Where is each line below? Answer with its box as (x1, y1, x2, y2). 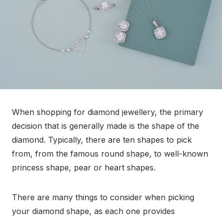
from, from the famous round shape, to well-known (12, 149, 208, 159)
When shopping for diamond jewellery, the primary (12, 107, 203, 117)
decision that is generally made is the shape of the (12, 121, 199, 131)
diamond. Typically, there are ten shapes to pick (12, 135, 192, 145)
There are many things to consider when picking (12, 192, 194, 203)
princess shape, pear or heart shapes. (12, 163, 156, 173)
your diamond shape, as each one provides (12, 206, 175, 217)
